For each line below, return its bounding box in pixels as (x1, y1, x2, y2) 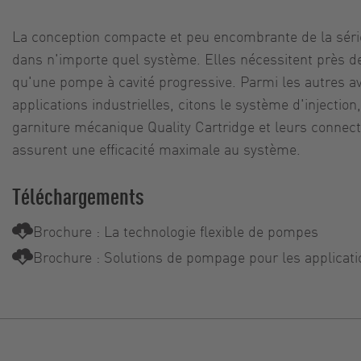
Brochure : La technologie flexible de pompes (33, 222, 318, 240)
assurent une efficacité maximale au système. (12, 139, 301, 158)
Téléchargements (12, 181, 144, 210)
